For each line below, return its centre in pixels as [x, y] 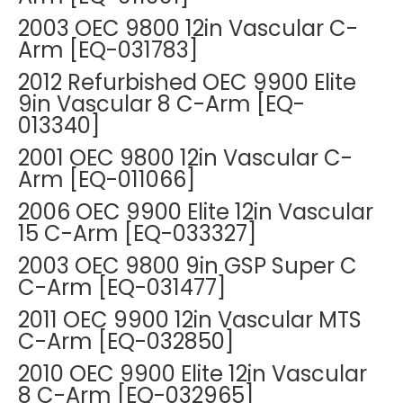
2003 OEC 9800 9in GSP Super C [188, 266]
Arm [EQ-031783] [108, 50]
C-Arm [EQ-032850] [126, 341]
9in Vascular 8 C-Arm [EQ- [161, 104]
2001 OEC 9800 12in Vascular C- [185, 158]
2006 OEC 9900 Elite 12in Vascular [196, 212]
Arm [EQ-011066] [107, 179]
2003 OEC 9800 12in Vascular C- [188, 28]
